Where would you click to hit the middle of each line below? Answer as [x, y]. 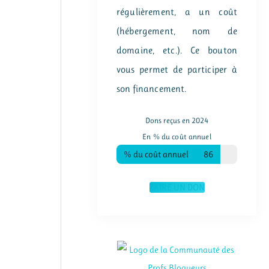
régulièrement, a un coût [177, 12]
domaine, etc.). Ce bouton [177, 50]
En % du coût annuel [177, 136]
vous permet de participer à [177, 69]
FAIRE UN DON [177, 187]
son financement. [152, 89]
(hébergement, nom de [177, 31]
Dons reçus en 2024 [177, 120]
